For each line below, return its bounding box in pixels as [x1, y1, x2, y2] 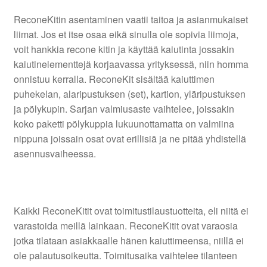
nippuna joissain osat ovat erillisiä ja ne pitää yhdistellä [13, 132, 246, 146]
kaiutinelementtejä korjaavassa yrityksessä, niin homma [13, 57, 249, 72]
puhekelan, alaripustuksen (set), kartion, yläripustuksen [13, 87, 246, 101]
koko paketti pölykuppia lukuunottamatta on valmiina [13, 117, 234, 131]
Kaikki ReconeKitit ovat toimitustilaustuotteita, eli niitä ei [13, 203, 249, 218]
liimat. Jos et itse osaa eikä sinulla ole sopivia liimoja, [13, 27, 238, 42]
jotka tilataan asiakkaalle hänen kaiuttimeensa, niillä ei [13, 233, 244, 247]
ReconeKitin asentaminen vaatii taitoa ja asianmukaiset [13, 13, 248, 27]
